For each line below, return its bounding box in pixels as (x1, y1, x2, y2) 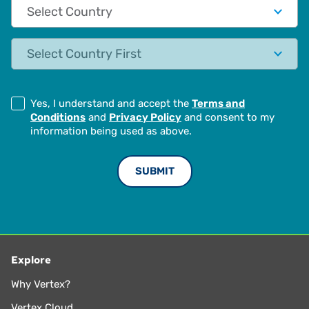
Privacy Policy (109, 110, 181, 123)
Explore (11, 252, 51, 267)
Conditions (30, 110, 86, 123)
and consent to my (181, 110, 275, 123)
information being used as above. (30, 124, 192, 137)
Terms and (192, 97, 245, 110)
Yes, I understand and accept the (30, 97, 192, 110)
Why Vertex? (11, 278, 70, 291)
